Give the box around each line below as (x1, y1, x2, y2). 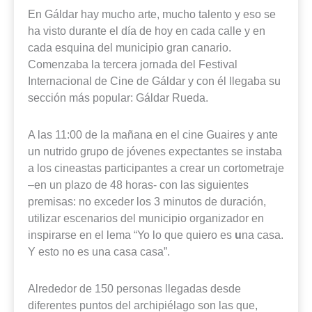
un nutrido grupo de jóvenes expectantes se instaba (28, 144, 282, 157)
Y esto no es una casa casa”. (28, 244, 170, 258)
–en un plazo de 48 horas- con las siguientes (28, 178, 249, 191)
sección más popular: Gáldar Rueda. (28, 91, 208, 104)
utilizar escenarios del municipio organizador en (28, 211, 264, 224)
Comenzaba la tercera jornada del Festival (28, 58, 237, 71)
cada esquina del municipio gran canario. (28, 41, 231, 54)
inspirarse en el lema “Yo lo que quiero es (28, 228, 235, 241)
